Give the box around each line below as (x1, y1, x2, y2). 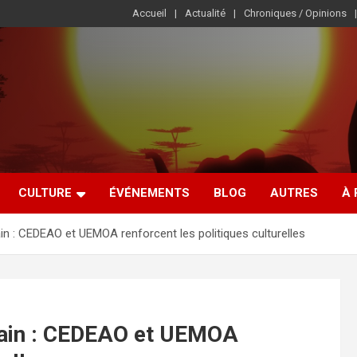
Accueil (132, 7, 167, 19)
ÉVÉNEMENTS (109, 186, 190, 200)
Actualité (185, 7, 226, 19)
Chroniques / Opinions (244, 7, 347, 19)
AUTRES (270, 186, 318, 200)
